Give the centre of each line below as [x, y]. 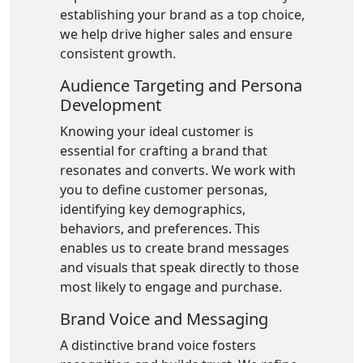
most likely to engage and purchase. [171, 287]
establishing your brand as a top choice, [182, 15]
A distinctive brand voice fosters [158, 345]
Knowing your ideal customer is [157, 131]
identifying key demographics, [153, 209]
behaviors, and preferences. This [160, 228]
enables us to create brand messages [175, 248]
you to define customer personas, [164, 190]
